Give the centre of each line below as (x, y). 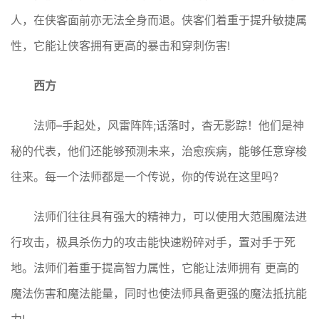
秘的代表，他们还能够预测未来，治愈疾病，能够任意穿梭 (159, 151)
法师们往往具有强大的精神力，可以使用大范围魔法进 (170, 217)
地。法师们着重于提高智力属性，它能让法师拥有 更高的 (155, 268)
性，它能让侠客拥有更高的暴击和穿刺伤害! (120, 46)
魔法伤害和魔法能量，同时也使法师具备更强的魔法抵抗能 (159, 294)
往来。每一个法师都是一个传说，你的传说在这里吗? (145, 177)
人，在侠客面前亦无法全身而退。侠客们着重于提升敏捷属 (159, 20)
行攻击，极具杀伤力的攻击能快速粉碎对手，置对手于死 (153, 242)
